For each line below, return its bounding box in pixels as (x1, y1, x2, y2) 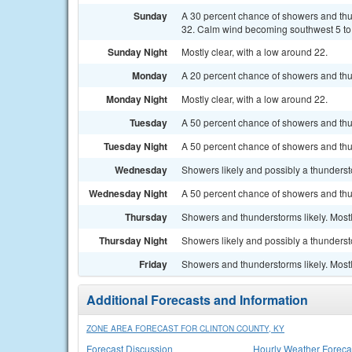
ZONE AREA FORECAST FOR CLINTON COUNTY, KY (86, 323, 284, 334)
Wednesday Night (89, 186, 167, 200)
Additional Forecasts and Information (86, 291, 308, 309)
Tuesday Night (104, 139, 167, 153)
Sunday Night (108, 45, 167, 59)
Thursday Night (99, 233, 167, 247)
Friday (139, 257, 167, 271)
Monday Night (106, 92, 167, 106)
